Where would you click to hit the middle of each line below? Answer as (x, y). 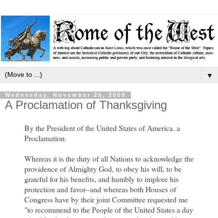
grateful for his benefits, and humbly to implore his (101, 179)
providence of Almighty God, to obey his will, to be (103, 169)
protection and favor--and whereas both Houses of (100, 189)
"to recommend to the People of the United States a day (109, 210)
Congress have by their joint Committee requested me (106, 200)
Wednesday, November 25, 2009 (65, 95)
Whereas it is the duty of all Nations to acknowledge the (109, 159)
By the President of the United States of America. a (102, 128)
